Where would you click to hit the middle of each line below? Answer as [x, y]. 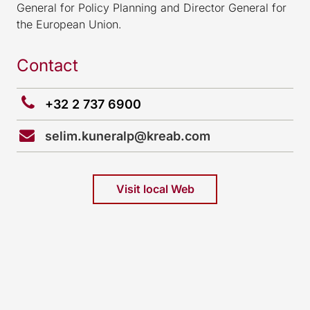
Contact [47, 65]
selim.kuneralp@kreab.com [126, 136]
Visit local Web [155, 189]
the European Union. [69, 24]
